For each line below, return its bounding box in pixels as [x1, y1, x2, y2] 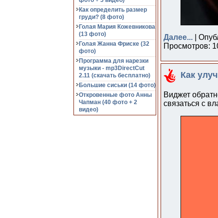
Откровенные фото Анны [79, 91, 152, 98]
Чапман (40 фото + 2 [79, 99, 137, 106]
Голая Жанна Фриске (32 [79, 40, 149, 47]
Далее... [163, 33, 193, 41]
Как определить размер [79, 6, 147, 13]
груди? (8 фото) [79, 14, 124, 20]
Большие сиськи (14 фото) [79, 82, 156, 89]
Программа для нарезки [79, 57, 148, 64]
